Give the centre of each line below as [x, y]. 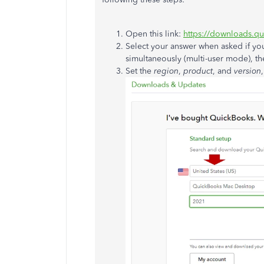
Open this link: [154, 34]
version [247, 71]
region [166, 71]
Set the [140, 71]
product [198, 71]
